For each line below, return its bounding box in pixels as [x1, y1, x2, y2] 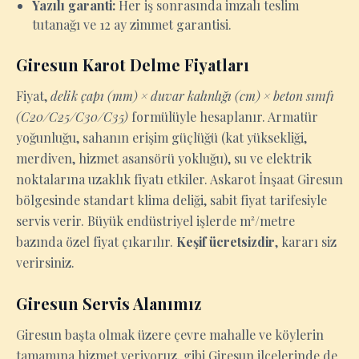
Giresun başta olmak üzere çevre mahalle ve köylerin [16, 326, 324, 343]
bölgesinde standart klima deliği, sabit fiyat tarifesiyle [16, 192, 327, 208]
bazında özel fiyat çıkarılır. [16, 233, 176, 250]
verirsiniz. [16, 254, 75, 271]
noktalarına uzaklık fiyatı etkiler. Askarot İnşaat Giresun [16, 171, 343, 188]
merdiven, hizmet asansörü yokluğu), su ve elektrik [16, 150, 312, 167]
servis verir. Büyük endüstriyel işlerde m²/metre [16, 212, 295, 229]
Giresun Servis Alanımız [16, 292, 201, 314]
